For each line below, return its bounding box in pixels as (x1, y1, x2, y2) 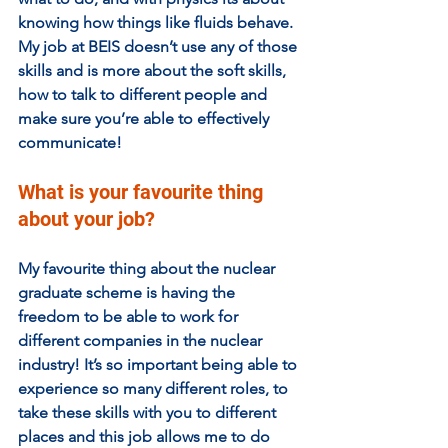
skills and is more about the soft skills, (18, 60, 290, 80)
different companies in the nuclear (18, 330, 266, 350)
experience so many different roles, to (18, 378, 292, 398)
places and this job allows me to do (18, 426, 274, 446)
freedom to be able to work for (18, 306, 242, 326)
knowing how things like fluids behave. (18, 12, 297, 32)
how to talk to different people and (18, 84, 271, 104)
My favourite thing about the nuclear (18, 258, 279, 278)
